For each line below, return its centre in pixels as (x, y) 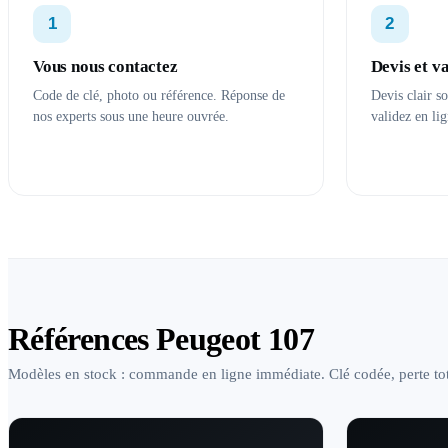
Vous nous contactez (105, 66)
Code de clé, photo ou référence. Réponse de (159, 95)
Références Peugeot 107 (161, 339)
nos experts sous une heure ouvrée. (131, 116)
